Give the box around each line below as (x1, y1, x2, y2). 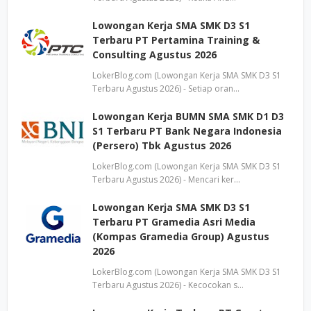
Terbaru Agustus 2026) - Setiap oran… (92, 83, 239, 94)
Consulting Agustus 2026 (92, 48, 217, 61)
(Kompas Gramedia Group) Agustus (92, 230, 269, 243)
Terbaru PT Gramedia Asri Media (92, 215, 255, 228)
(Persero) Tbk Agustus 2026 (92, 139, 231, 152)
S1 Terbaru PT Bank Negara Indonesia (92, 124, 282, 137)
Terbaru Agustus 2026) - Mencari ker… (92, 174, 240, 185)
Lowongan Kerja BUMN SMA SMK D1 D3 (92, 110, 284, 123)
